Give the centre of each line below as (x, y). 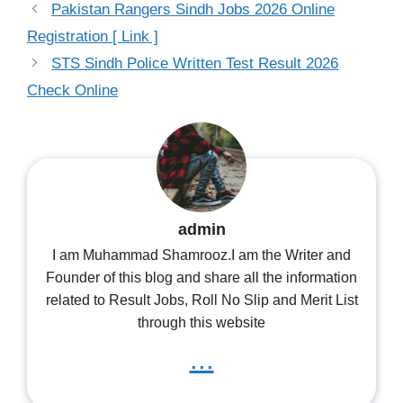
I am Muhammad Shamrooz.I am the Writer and (201, 255)
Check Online (72, 91)
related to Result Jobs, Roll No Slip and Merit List (201, 300)
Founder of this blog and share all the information (201, 278)
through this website (201, 323)
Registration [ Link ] (93, 37)
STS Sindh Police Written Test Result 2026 (195, 64)
